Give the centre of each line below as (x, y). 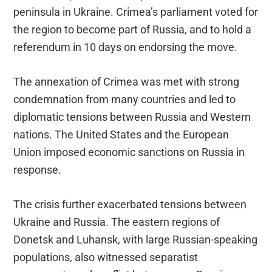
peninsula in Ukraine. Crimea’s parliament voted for (136, 12)
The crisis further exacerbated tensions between (130, 204)
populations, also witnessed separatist (106, 257)
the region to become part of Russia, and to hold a (133, 29)
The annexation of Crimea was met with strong (127, 81)
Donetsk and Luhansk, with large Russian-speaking (136, 239)
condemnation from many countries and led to (125, 99)
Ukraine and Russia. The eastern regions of (117, 222)
